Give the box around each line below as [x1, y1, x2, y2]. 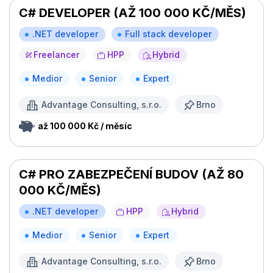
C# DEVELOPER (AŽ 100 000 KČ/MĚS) [19, 5, 246, 21]
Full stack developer [125, 29, 211, 40]
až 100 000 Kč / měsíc [38, 121, 132, 132]
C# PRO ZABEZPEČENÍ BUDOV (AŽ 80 [19, 167, 244, 182]
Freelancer [34, 49, 79, 60]
